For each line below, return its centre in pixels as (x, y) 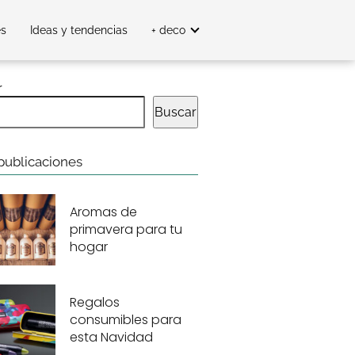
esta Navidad (111, 337)
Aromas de (103, 212)
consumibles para (125, 319)
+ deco (168, 30)
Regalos (94, 302)
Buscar (175, 112)
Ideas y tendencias (79, 30)
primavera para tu (126, 229)
